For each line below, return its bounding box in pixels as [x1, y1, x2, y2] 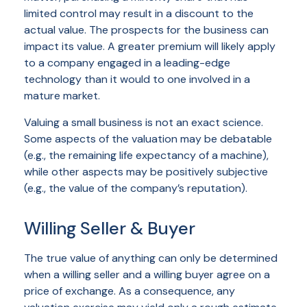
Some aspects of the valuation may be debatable [24, 132, 272, 147]
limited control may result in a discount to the [24, 6, 254, 21]
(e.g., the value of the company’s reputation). [24, 181, 247, 196]
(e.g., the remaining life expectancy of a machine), [24, 148, 269, 163]
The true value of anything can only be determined [24, 251, 278, 266]
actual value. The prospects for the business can [24, 23, 269, 38]
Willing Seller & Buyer [24, 217, 195, 241]
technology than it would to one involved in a [24, 72, 250, 87]
